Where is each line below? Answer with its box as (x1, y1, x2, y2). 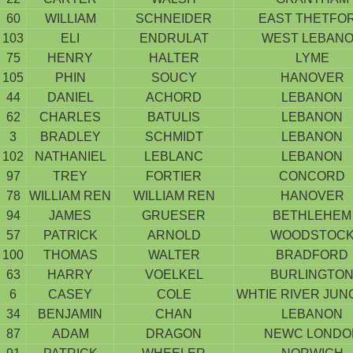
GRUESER (142, 209, 206, 222)
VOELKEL (144, 268, 203, 281)
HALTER (148, 51, 199, 65)
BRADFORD (276, 248, 348, 262)
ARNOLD (147, 229, 201, 242)
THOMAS (43, 248, 98, 262)
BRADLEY (39, 130, 101, 143)
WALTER (147, 248, 200, 262)
